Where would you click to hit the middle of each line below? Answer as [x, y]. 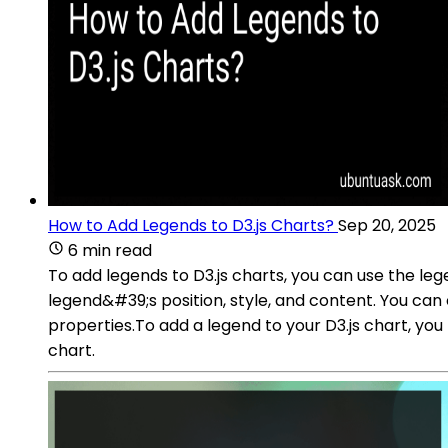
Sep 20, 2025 [387, 225]
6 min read [110, 250]
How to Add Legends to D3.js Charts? [191, 225]
